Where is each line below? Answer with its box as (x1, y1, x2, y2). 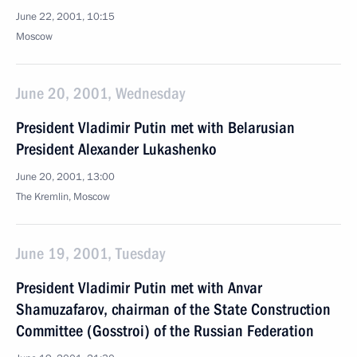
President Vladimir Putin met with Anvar (16, 278, 262, 297)
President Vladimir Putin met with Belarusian (16, 118, 295, 137)
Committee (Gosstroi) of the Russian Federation (16, 321, 314, 340)
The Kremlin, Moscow (16, 190, 110, 204)
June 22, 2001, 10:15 (16, 10, 115, 24)
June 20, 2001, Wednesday (16, 84, 185, 103)
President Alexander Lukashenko (16, 139, 217, 159)
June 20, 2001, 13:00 (16, 170, 115, 184)
